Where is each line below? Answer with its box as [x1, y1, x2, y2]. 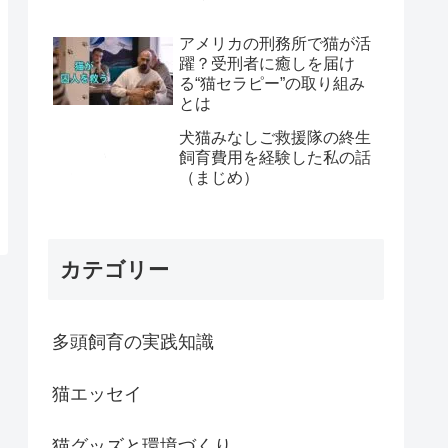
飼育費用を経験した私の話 [179, 148, 371, 166]
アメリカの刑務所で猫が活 [179, 34, 371, 52]
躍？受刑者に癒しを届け [179, 54, 355, 72]
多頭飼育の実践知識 [52, 331, 214, 352]
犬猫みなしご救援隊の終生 [179, 128, 371, 146]
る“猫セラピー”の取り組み [179, 74, 365, 92]
